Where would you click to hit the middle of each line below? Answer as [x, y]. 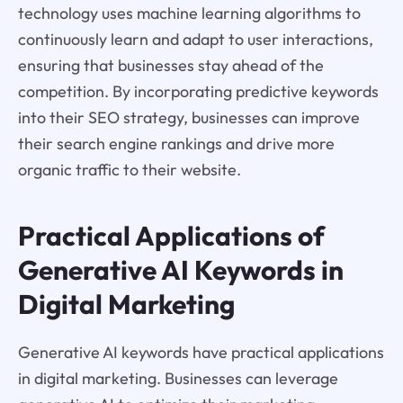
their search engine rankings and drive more [176, 143]
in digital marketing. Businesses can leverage [178, 378]
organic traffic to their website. [129, 169]
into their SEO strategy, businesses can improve [188, 117]
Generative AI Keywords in [180, 269]
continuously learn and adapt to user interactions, [195, 39]
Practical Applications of [171, 235]
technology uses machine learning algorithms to [189, 13]
